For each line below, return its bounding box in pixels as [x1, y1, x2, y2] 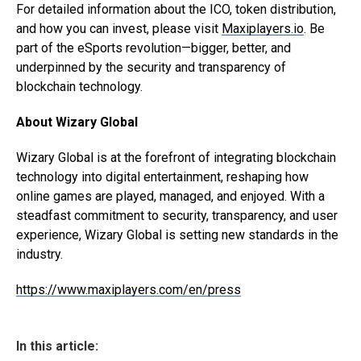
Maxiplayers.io [222, 21, 304, 37]
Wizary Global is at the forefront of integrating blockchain [16, 150, 336, 166]
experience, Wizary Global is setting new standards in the [16, 227, 338, 243]
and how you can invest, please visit [16, 21, 222, 37]
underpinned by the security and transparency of [16, 60, 286, 76]
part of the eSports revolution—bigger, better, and [16, 40, 291, 56]
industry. [16, 247, 63, 263]
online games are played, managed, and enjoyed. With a [16, 189, 325, 205]
